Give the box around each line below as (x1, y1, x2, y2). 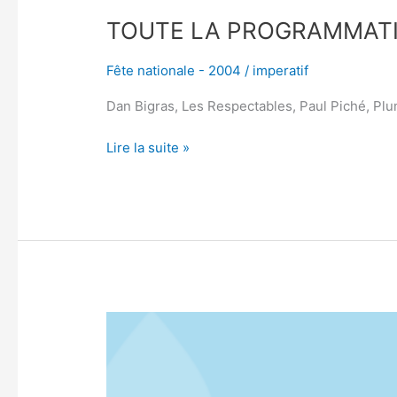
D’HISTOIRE (105, 377, 180, 394)
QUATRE (105, 313, 160, 331)
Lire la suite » (106, 138, 191, 156)
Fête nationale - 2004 (106, 62, 242, 80)
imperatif (253, 62, 309, 80)
